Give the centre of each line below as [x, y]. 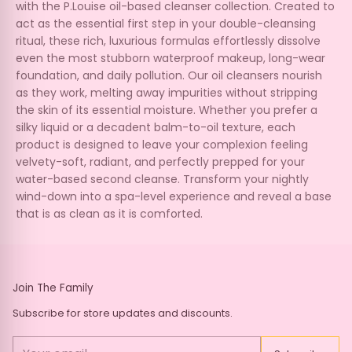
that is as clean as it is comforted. [109, 213]
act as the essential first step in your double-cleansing [166, 23]
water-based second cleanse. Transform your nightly [162, 179]
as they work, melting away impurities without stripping [167, 92]
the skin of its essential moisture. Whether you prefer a [167, 110]
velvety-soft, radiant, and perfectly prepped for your [160, 161]
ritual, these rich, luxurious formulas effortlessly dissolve [168, 40]
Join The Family [53, 288]
